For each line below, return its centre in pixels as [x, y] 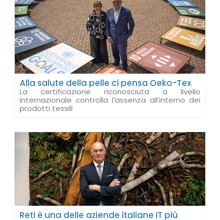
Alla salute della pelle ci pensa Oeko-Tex [105, 83]
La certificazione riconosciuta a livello [110, 92]
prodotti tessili [46, 108]
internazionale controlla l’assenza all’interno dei [110, 100]
